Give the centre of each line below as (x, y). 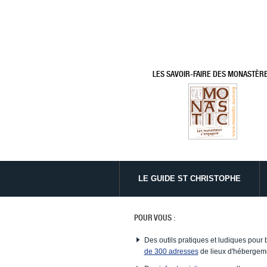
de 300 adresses (171, 251)
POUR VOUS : (154, 218)
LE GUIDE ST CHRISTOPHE (189, 179)
